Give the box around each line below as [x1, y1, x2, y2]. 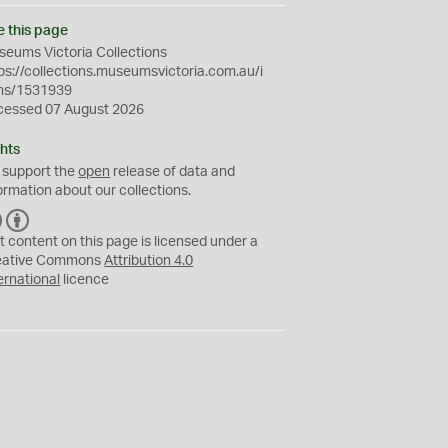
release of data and [110, 165, 236, 179]
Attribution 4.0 [104, 254, 194, 268]
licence [60, 273, 110, 287]
